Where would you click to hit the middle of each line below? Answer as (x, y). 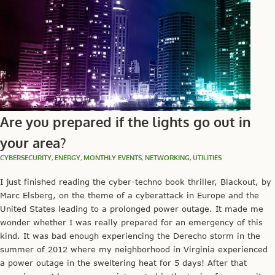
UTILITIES (207, 157)
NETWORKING (167, 157)
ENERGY (68, 157)
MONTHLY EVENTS (113, 157)
